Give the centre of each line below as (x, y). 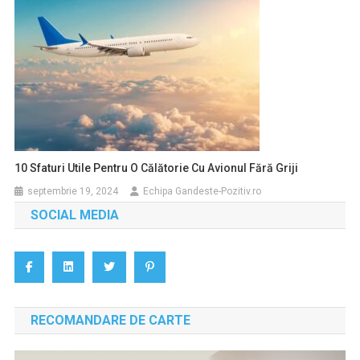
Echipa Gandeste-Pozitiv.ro (202, 191)
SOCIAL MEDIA (74, 215)
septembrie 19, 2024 (73, 191)
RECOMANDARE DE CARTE (110, 320)
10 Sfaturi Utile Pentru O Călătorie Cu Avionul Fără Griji (157, 168)
